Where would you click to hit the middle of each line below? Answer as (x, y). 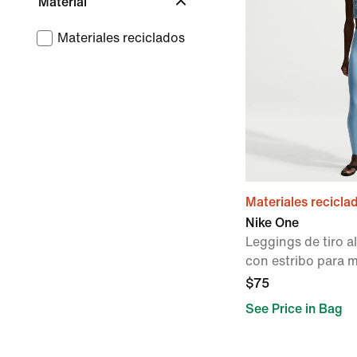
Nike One (272, 223)
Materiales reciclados (121, 38)
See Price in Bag (294, 309)
